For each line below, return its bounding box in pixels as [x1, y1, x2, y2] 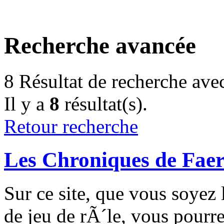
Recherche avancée [4, 32, 196, 59]
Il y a [4, 92, 49, 114]
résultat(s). [59, 92, 147, 114]
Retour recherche [4, 115, 138, 137]
